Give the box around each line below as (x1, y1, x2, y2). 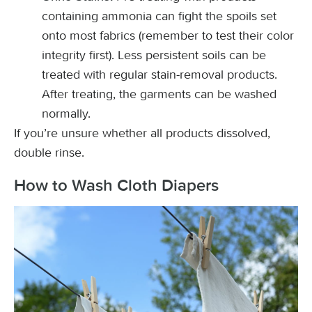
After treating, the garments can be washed (42, 86, 276, 102)
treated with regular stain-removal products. (42, 67, 277, 82)
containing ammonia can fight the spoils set (42, 8, 276, 24)
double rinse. (14, 145, 84, 160)
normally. (42, 106, 91, 121)
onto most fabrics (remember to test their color (42, 28, 294, 43)
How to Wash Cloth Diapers (14, 177, 219, 194)
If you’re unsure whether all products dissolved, (14, 125, 270, 141)
